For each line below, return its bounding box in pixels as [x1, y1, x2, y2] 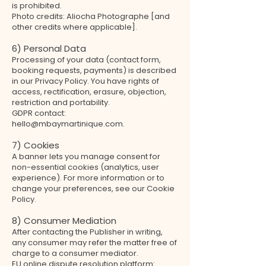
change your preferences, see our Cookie [12, 183, 175, 194]
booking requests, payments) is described [12, 65, 176, 76]
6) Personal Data [12, 42, 86, 55]
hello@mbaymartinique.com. [12, 118, 125, 129]
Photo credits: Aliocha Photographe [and [12, 11, 170, 22]
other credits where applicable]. [12, 21, 137, 33]
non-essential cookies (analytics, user [12, 161, 159, 173]
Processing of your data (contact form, [12, 54, 161, 65]
